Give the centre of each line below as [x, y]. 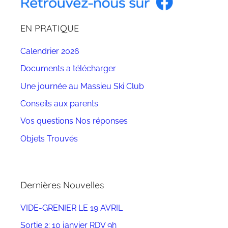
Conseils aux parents [59, 104]
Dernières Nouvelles [62, 185]
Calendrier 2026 [50, 51]
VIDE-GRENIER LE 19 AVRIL [72, 208]
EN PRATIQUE [50, 28]
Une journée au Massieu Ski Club [82, 86]
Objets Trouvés [49, 138]
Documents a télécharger [68, 69]
